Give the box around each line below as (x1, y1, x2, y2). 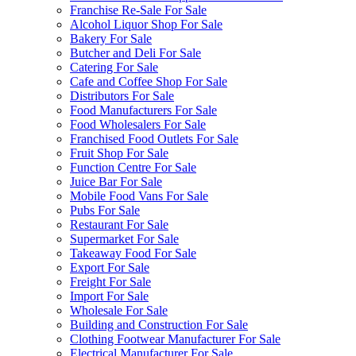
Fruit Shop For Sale (70, 146, 168, 160)
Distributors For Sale (70, 89, 174, 103)
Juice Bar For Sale (70, 175, 162, 188)
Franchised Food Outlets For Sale (70, 132, 238, 145)
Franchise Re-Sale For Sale (70, 3, 207, 17)
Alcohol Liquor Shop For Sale (70, 17, 222, 31)
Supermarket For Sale (70, 232, 179, 246)
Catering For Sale (70, 60, 158, 74)
